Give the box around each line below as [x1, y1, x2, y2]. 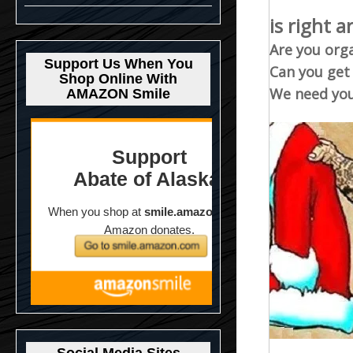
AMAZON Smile [66, 86, 170, 102]
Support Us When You [43, 56, 193, 72]
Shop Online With [59, 71, 177, 87]
